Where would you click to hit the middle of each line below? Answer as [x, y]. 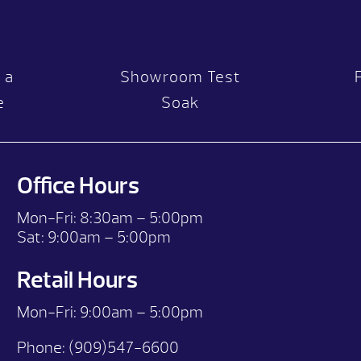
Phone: [43, 347]
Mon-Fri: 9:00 [64, 312]
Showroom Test [180, 77]
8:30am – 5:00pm [142, 218]
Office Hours [79, 185]
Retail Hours [78, 280]
